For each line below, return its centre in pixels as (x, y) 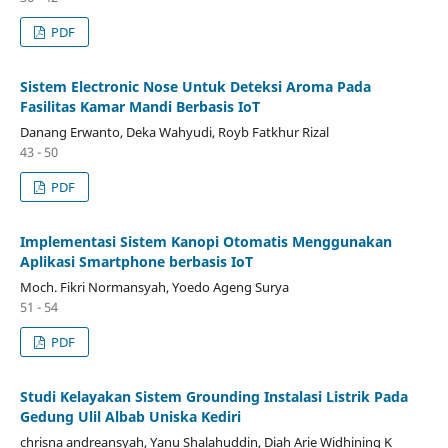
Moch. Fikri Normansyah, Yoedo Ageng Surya (154, 287)
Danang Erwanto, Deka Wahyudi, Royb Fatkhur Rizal (174, 132)
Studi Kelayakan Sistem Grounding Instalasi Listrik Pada (213, 397)
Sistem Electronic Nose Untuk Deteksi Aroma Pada (195, 87)
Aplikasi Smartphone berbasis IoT (136, 262)
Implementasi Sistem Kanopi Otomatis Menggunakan (205, 242)
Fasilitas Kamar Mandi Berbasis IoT (139, 107)
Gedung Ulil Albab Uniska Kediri (130, 417)
